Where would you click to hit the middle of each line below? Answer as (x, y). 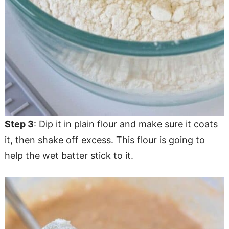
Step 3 (19, 124)
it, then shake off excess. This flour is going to (105, 140)
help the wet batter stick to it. (69, 155)
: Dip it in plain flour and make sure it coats (125, 124)
